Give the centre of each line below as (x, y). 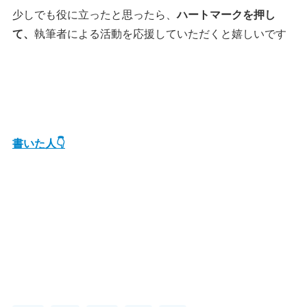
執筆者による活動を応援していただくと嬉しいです (160, 34)
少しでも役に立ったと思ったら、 (95, 14)
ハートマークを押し (226, 14)
